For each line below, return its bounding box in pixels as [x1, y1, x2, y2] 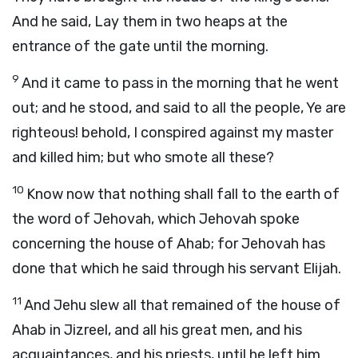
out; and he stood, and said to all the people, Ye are [12, 99, 346, 117]
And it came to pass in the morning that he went [22, 74, 339, 92]
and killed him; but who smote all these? [12, 149, 274, 166]
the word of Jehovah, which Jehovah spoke [12, 210, 300, 228]
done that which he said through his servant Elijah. [12, 260, 341, 277]
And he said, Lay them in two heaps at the [12, 13, 288, 30]
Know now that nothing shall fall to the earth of [26, 185, 340, 203]
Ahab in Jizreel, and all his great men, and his [12, 321, 302, 339]
